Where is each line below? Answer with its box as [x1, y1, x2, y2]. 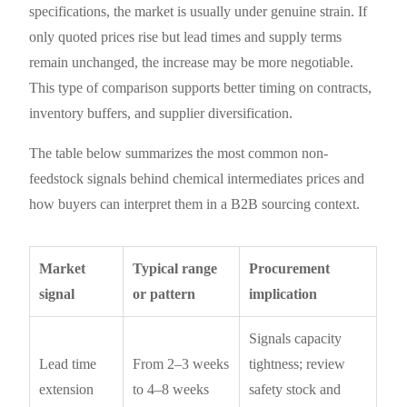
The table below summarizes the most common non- [29, 144, 329, 161]
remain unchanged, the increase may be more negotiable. [29, 54, 354, 70]
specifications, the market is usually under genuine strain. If [29, 3, 368, 19]
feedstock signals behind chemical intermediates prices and [29, 170, 365, 186]
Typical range [133, 260, 218, 276]
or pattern [133, 285, 196, 302]
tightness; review [249, 355, 346, 372]
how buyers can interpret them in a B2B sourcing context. [29, 195, 361, 212]
